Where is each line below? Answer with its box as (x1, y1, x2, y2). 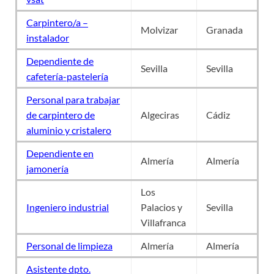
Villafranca (141, 216, 186, 228)
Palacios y (141, 201, 182, 213)
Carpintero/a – (26, 16, 88, 28)
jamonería (26, 162, 68, 174)
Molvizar (141, 23, 178, 35)
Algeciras (141, 108, 179, 120)
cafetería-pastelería (26, 70, 108, 82)
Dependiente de (26, 54, 94, 67)
